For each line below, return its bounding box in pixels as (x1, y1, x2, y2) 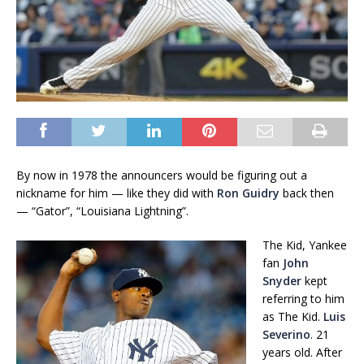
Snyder (262, 273, 301, 289)
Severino (262, 327, 310, 343)
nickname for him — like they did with (16, 185, 217, 201)
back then (279, 185, 334, 201)
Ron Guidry (217, 185, 279, 201)
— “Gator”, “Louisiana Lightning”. (16, 203, 188, 219)
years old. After (262, 344, 342, 361)
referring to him (262, 291, 344, 307)
